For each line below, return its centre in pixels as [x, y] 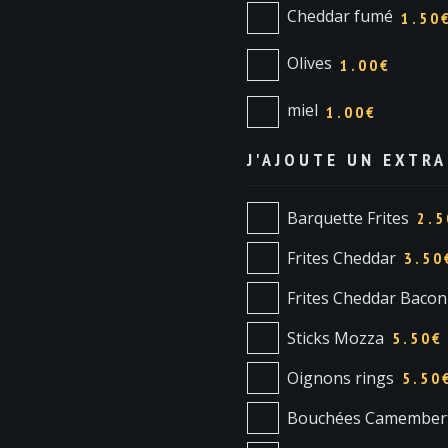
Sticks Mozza [335, 337]
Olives [309, 63]
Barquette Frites [347, 217]
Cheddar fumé [339, 16]
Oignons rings [340, 377]
